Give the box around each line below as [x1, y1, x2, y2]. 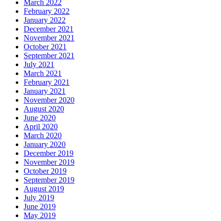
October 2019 [24, 166, 67, 175]
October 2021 [24, 42, 67, 51]
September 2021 [24, 51, 74, 60]
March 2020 [24, 131, 62, 140]
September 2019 [24, 175, 74, 184]
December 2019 [24, 148, 74, 157]
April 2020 [24, 122, 58, 131]
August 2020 [24, 104, 64, 113]
